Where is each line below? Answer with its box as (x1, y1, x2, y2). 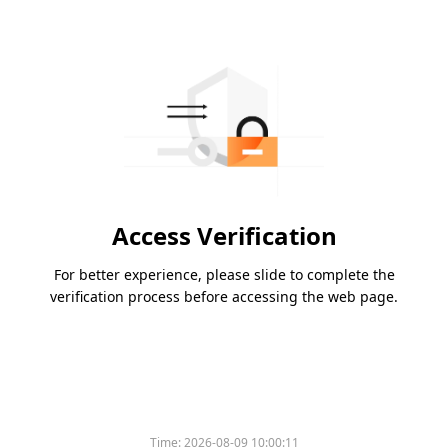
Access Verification (111, 219, 337, 253)
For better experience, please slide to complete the (53, 265, 395, 285)
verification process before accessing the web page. (50, 287, 398, 307)
